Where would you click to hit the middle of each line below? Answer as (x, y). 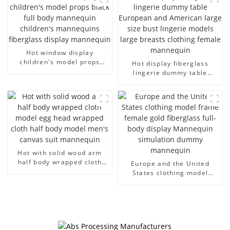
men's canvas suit (60, 189)
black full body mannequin (60, 71)
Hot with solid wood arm (60, 152)
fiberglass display (60, 89)
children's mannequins (60, 80)
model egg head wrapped (60, 171)
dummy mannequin (170, 209)
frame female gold (170, 182)
